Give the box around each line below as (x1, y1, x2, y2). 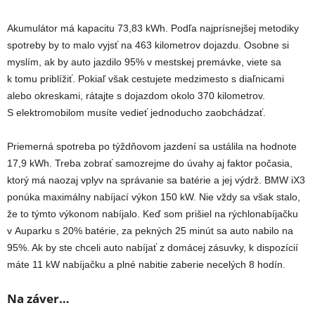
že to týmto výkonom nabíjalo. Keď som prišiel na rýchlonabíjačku (7, 208, 298, 220)
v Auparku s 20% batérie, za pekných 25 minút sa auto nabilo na (7, 225, 293, 237)
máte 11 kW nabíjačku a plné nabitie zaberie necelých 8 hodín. (7, 259, 285, 271)
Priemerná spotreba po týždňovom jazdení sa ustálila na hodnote (7, 141, 297, 153)
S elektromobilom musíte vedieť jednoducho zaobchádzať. (7, 107, 266, 119)
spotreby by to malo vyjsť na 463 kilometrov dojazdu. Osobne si (7, 39, 289, 51)
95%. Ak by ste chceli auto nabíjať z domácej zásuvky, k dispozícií (7, 242, 298, 254)
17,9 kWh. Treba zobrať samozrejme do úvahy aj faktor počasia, (7, 157, 292, 169)
